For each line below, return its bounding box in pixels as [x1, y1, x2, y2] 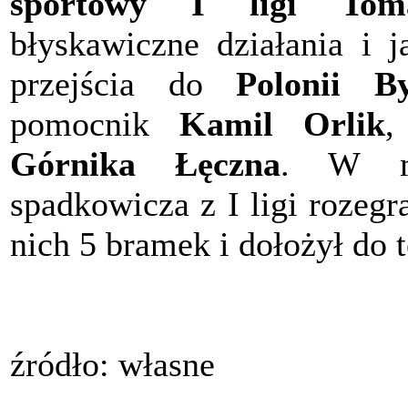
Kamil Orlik [178, 105, 385, 144]
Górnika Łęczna [10, 145, 281, 184]
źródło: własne [10, 345, 215, 384]
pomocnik [10, 105, 179, 144]
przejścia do [10, 65, 236, 104]
